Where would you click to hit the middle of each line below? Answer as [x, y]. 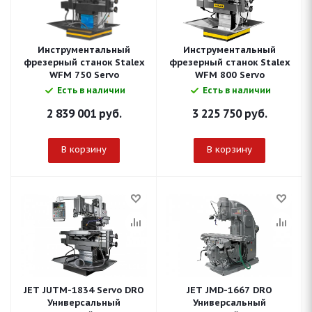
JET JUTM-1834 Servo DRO [84, 290]
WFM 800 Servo [229, 75]
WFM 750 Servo [84, 75]
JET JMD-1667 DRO [229, 290]
